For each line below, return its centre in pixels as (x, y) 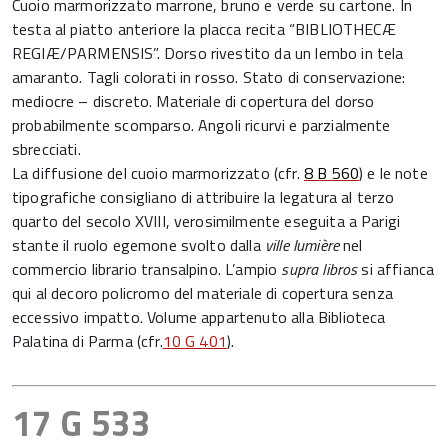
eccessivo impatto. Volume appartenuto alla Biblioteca (199, 317)
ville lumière (302, 245)
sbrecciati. (46, 149)
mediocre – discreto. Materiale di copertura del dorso (193, 101)
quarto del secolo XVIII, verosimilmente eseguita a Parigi (206, 221)
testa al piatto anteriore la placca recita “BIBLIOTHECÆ (204, 29)
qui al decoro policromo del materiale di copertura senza (202, 293)
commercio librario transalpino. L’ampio (147, 269)
